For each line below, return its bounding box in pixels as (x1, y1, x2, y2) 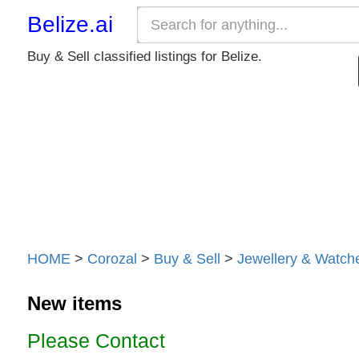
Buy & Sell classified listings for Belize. (26, 49, 262, 64)
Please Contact (26, 329, 165, 352)
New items (26, 292, 122, 314)
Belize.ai (26, 12, 113, 37)
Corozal (87, 249, 137, 267)
